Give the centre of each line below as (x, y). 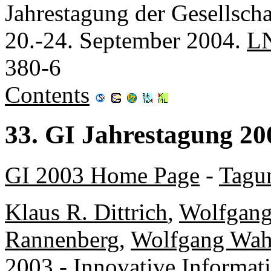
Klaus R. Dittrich (86, 212)
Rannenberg (62, 240)
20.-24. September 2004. (126, 40)
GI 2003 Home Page (102, 175)
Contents (47, 94)
